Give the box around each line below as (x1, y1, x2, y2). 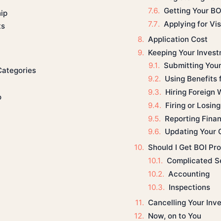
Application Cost (147, 34, 208, 44)
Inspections (168, 182, 210, 192)
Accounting (168, 169, 210, 179)
